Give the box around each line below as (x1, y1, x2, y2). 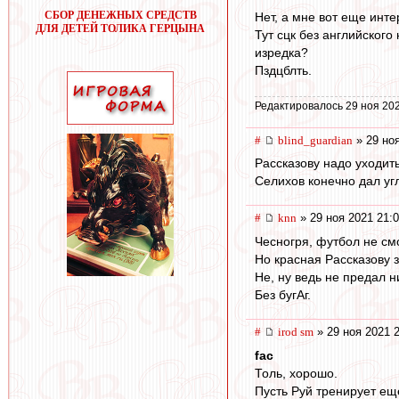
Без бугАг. (255, 288, 311, 303)
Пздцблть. (255, 63, 312, 78)
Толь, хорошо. (255, 365, 338, 380)
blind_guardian (278, 133, 353, 147)
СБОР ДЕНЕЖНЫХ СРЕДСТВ (44, 9, 197, 21)
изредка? (255, 45, 308, 61)
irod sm (278, 325, 313, 339)
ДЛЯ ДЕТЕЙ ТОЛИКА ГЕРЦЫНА (36, 22, 205, 35)
